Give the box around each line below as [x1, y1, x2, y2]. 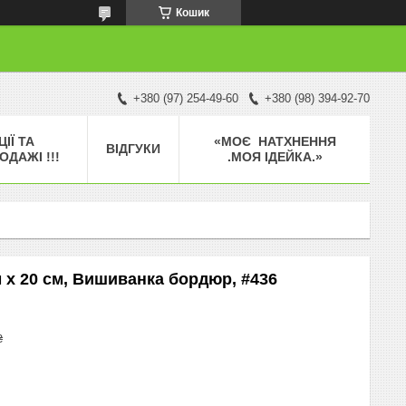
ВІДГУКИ [106, 140, 160, 156]
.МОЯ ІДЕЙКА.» [227, 149, 323, 164]
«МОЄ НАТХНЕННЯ [213, 133, 336, 149]
